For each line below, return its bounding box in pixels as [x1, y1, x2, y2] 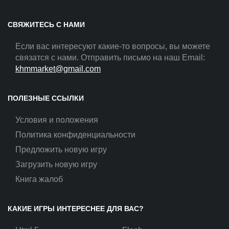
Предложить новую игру [15, 145, 107, 154]
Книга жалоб [15, 175, 63, 184]
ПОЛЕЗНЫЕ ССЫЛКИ [8, 94, 84, 102]
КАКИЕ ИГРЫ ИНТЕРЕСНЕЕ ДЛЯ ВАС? [8, 204, 144, 213]
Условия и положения [15, 116, 98, 124]
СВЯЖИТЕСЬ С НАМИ [8, 20, 85, 29]
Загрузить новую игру [15, 160, 97, 169]
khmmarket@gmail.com [15, 64, 101, 73]
